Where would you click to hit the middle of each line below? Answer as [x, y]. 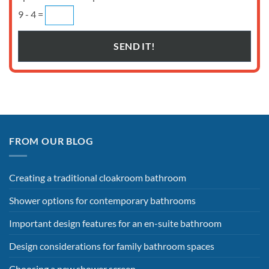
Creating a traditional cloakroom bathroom [98, 177]
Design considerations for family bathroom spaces [112, 246]
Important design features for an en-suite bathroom [115, 223]
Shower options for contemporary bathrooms [102, 200]
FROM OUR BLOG [51, 141]
